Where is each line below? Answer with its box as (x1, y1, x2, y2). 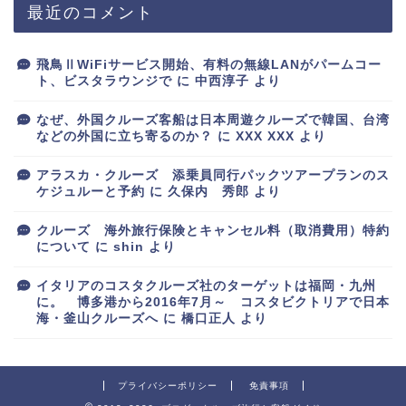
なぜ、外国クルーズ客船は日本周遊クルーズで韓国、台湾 (36, 112, 390, 127)
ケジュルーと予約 (36, 184, 145, 198)
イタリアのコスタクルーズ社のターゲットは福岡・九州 (36, 278, 376, 293)
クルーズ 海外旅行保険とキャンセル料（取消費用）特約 (36, 223, 390, 237)
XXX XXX (236, 129, 295, 143)
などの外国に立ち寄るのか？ (36, 129, 213, 143)
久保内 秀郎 (168, 184, 249, 198)
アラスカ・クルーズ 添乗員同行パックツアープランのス (36, 168, 390, 182)
